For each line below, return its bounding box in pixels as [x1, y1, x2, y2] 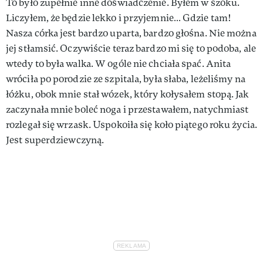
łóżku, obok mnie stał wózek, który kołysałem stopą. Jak [6, 87, 249, 100]
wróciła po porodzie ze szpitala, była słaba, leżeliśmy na [6, 72, 245, 85]
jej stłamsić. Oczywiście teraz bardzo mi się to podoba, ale [6, 42, 256, 55]
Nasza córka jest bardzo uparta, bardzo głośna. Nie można [6, 26, 257, 39]
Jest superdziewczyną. [6, 133, 104, 146]
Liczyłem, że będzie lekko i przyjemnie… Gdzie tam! [6, 11, 232, 24]
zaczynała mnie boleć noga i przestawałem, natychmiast [6, 103, 249, 116]
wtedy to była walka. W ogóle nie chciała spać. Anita [6, 57, 231, 70]
